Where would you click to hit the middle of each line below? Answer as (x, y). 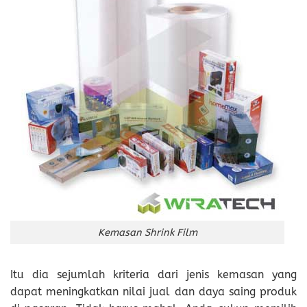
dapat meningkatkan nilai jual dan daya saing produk (153, 292)
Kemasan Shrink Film (147, 232)
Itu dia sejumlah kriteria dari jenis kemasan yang (153, 275)
